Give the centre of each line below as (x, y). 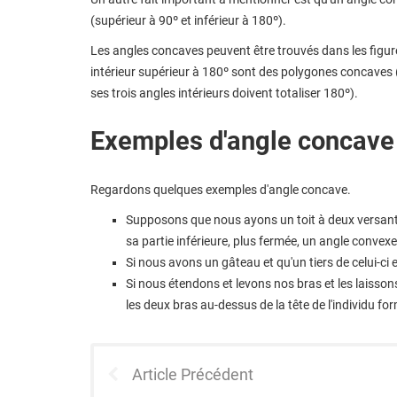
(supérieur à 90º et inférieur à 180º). (188, 20)
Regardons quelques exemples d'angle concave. (221, 189)
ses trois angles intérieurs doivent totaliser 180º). (224, 93)
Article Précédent (193, 374)
